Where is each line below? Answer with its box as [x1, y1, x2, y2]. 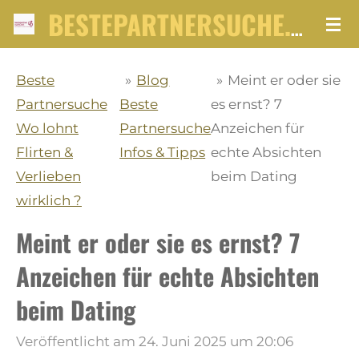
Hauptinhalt [7, 35, 81, 50]
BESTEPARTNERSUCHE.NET [291, 14, 303, 41]
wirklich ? [16, 192, 82, 208]
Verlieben [16, 168, 81, 184]
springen [7, 59, 63, 75]
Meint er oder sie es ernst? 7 [16, 224, 300, 260]
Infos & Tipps [119, 144, 206, 160]
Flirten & [16, 144, 73, 160]
